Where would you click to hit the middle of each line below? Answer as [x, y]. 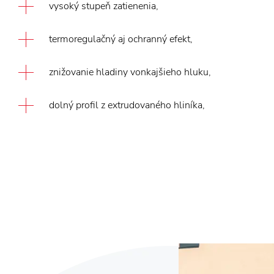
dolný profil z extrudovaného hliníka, [127, 105]
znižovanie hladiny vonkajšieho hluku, [130, 72]
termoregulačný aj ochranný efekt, [121, 39]
